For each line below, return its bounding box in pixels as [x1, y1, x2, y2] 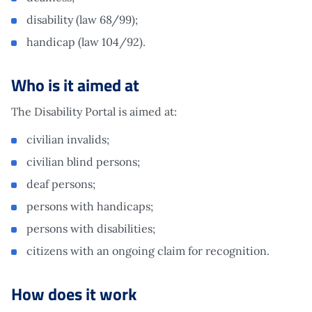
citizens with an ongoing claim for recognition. [26, 243, 272, 258]
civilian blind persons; [26, 154, 140, 169]
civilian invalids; [26, 132, 109, 146]
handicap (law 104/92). [26, 34, 148, 49]
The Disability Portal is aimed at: [11, 104, 177, 118]
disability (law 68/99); [26, 12, 138, 26]
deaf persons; [26, 176, 95, 191]
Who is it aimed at [11, 72, 139, 97]
